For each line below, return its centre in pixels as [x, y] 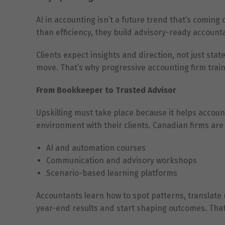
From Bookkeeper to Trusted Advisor [106, 90]
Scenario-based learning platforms [112, 173]
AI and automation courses [96, 148]
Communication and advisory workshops [122, 160]
